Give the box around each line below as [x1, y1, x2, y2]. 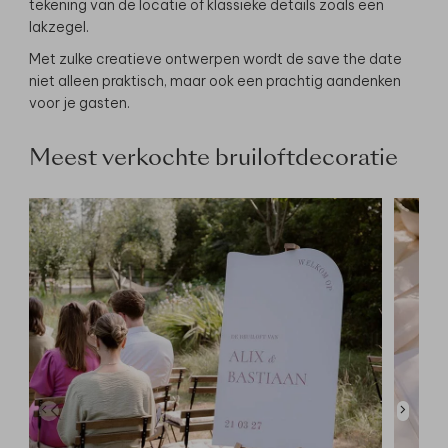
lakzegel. [29, 18, 89, 37]
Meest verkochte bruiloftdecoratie [29, 148, 398, 171]
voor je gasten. [29, 94, 130, 113]
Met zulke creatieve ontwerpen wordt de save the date [29, 50, 402, 69]
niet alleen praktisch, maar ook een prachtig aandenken [29, 72, 401, 91]
